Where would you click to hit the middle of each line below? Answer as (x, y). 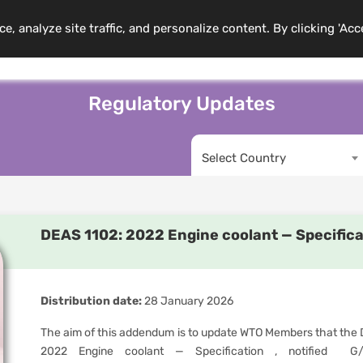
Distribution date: (91, 301)
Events (269, 40)
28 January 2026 (188, 301)
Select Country (244, 158)
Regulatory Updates (181, 104)
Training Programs (125, 40)
